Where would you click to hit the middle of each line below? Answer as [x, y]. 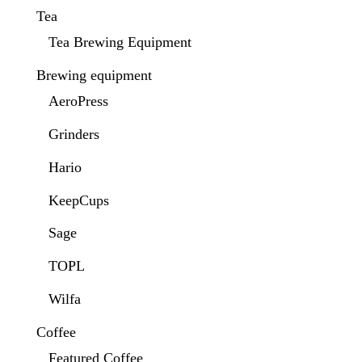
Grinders [74, 134]
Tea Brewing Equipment [120, 42]
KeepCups [78, 200]
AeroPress [78, 101]
